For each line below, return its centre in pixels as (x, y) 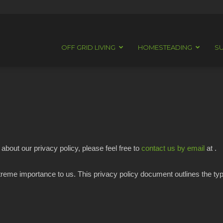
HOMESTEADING (165, 47)
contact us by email (173, 148)
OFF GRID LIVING (88, 47)
